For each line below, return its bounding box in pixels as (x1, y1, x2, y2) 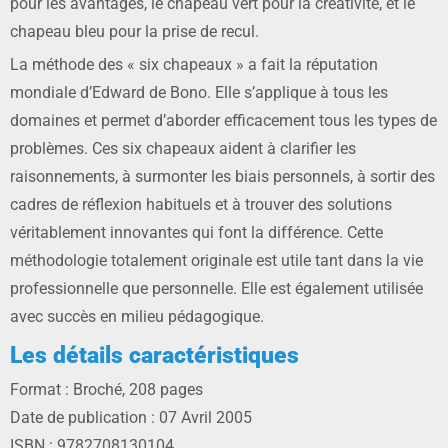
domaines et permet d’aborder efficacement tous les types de (10, 111, 437, 131)
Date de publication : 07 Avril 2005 (10, 408, 252, 428)
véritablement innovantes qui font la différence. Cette (10, 223, 383, 243)
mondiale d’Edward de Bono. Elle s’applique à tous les (10, 83, 388, 103)
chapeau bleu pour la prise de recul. (10, 22, 259, 42)
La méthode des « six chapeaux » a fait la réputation (10, 55, 378, 75)
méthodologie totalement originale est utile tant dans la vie (10, 251, 423, 271)
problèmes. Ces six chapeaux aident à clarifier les (10, 139, 356, 159)
